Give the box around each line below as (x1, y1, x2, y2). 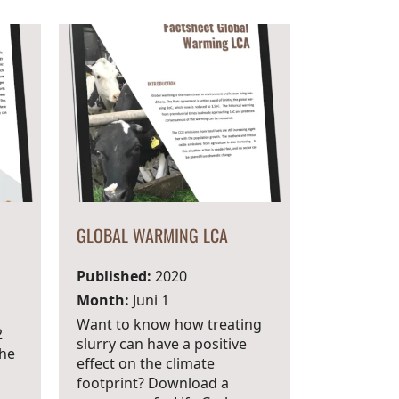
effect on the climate (77, 354, 215, 373)
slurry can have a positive (77, 334, 247, 354)
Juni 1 (129, 290, 169, 310)
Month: (77, 290, 129, 310)
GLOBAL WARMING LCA (77, 222, 228, 248)
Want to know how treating (77, 314, 262, 334)
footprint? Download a (77, 373, 229, 393)
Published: (77, 266, 151, 286)
